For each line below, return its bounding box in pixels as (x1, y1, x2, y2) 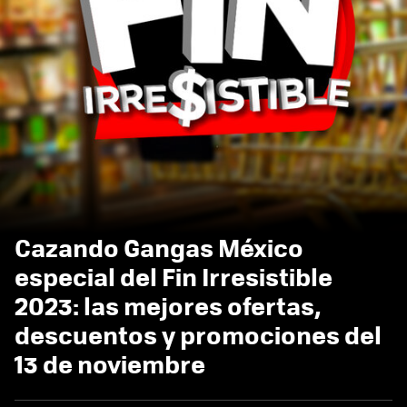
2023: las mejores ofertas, (15, 287, 322, 323)
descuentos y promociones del (15, 316, 382, 352)
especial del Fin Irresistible (15, 258, 333, 294)
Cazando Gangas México (15, 229, 303, 265)
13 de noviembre (15, 345, 205, 382)
